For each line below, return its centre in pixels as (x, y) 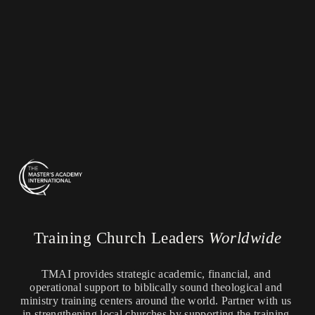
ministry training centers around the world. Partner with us (156, 300)
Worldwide (245, 238)
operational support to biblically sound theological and (156, 287)
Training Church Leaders (121, 238)
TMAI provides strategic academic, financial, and (156, 274)
